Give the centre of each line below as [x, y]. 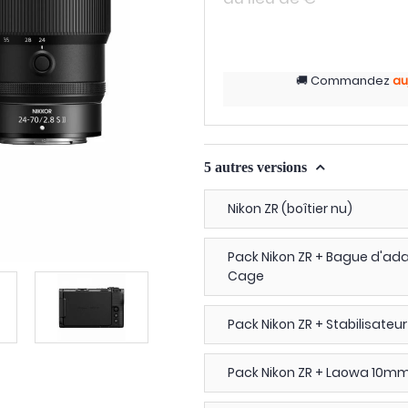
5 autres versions [257, 167]
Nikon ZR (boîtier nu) [290, 209]
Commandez [350, 81]
